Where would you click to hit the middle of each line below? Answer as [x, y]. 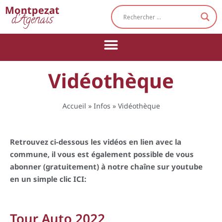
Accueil [74, 106]
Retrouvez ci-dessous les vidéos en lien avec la [96, 142]
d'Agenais [32, 20]
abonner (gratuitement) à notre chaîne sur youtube [106, 166]
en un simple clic [42, 179]
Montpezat [32, 10]
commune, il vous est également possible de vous [102, 154]
